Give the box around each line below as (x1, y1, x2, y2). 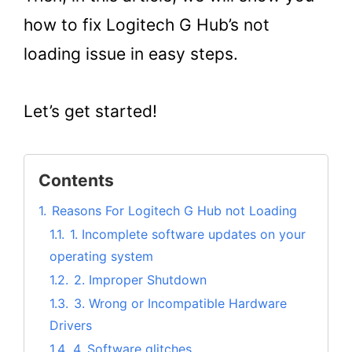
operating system (49, 247, 153, 264)
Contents (38, 170, 114, 190)
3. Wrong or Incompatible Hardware (74, 295, 287, 311)
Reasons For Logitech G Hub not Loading (52, 202, 297, 218)
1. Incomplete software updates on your (70, 225, 306, 242)
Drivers (49, 317, 92, 333)
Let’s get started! (24, 101, 157, 121)
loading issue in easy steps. (24, 44, 238, 64)
